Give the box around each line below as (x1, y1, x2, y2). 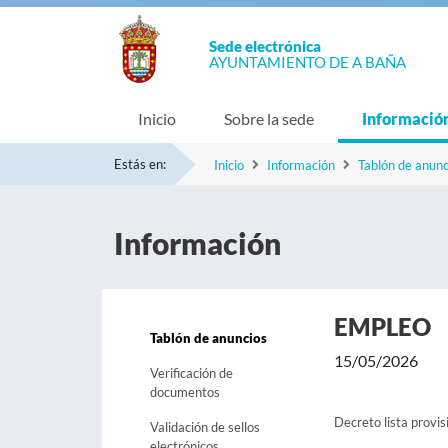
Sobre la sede (224, 109, 314, 128)
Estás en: (114, 156, 166, 172)
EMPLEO (333, 312, 431, 341)
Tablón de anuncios (150, 330, 267, 346)
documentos (150, 384, 220, 400)
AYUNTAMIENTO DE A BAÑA (209, 53, 406, 71)
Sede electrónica (209, 37, 321, 55)
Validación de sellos (150, 419, 260, 435)
